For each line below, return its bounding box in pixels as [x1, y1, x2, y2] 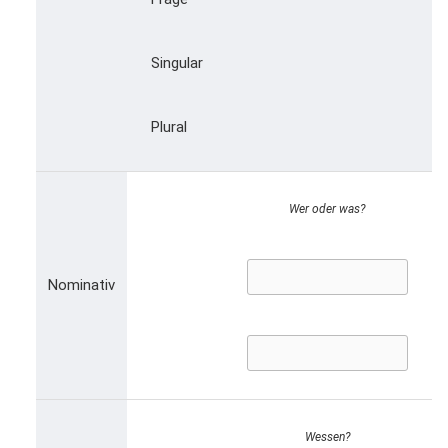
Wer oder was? [289, 201, 366, 216]
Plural [151, 117, 187, 136]
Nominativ [48, 275, 115, 294]
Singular [151, 53, 203, 72]
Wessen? [304, 429, 351, 444]
